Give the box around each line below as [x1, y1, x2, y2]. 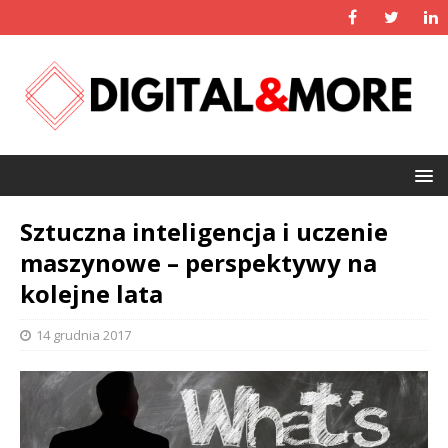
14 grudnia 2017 [36, 325, 131, 344]
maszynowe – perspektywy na [20, 245, 377, 279]
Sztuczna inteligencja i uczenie [20, 214, 388, 248]
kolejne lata [20, 276, 163, 310]
